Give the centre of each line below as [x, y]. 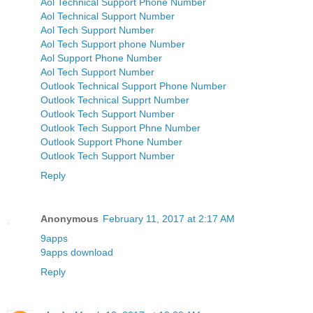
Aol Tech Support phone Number [113, 44]
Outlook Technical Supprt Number [115, 100]
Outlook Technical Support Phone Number [133, 86]
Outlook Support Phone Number [111, 142]
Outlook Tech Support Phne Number [121, 128]
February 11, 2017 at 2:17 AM [169, 219]
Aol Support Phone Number [101, 58]
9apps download [77, 252]
